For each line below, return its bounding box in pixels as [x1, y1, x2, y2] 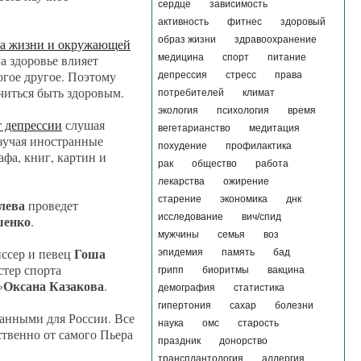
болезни [275, 300, 313, 311]
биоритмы [202, 264, 249, 276]
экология [158, 105, 198, 116]
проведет [25, 197, 78, 214]
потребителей [158, 87, 224, 98]
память [222, 247, 255, 258]
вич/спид [242, 211, 281, 222]
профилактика [226, 140, 292, 151]
